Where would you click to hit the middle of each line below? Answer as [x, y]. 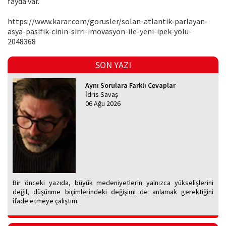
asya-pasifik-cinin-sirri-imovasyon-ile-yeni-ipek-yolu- [100, 32]
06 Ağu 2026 [103, 104]
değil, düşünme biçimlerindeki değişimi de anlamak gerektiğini [113, 192]
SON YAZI [113, 65]
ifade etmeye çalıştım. [46, 201]
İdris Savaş [102, 95]
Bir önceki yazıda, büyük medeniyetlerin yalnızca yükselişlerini [113, 183]
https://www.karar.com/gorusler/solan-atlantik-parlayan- [108, 21]
